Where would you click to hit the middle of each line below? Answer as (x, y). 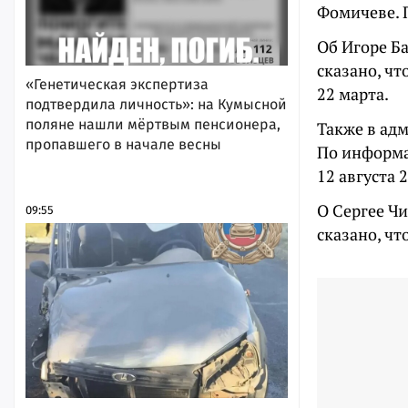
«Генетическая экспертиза (117, 84)
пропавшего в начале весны (123, 144)
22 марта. (353, 94)
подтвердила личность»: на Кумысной (156, 104)
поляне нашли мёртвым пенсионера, (153, 124)
